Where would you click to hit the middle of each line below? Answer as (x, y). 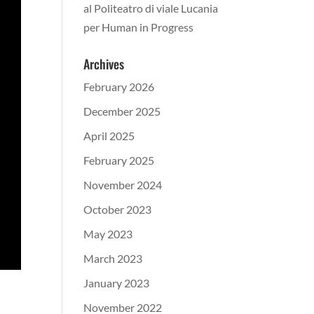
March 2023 (113, 258)
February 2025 (119, 160)
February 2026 (119, 87)
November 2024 (123, 185)
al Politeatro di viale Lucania (151, 8)
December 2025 (122, 111)
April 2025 (109, 136)
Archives (104, 64)
